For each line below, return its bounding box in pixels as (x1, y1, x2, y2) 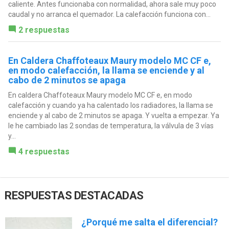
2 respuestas (18, 25, 70, 35)
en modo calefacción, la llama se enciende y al (8, 65, 204, 76)
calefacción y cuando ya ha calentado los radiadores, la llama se (8, 101, 213, 110)
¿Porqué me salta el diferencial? (81, 216, 218, 227)
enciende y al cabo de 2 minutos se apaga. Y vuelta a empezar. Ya (8, 111, 219, 120)
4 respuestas (18, 147, 70, 157)
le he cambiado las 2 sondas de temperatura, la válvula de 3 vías (8, 122, 214, 130)
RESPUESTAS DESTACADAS (5, 189, 144, 202)
